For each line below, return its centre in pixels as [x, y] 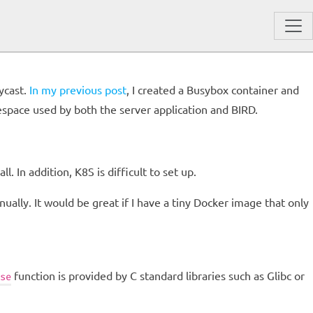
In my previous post [78, 89]
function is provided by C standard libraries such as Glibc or [158, 275]
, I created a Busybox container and [213, 89]
